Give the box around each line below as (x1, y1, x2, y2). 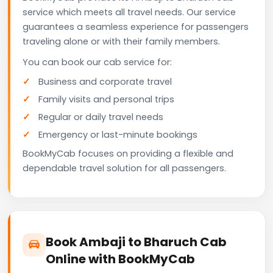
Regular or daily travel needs (38, 110, 163, 123)
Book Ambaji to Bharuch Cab (46, 233, 227, 250)
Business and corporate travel (38, 75, 172, 88)
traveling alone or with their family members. (23, 35, 220, 48)
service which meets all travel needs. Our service (23, 5, 236, 18)
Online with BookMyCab (46, 250, 195, 268)
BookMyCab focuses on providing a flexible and (23, 147, 233, 160)
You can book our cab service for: (23, 55, 172, 68)
